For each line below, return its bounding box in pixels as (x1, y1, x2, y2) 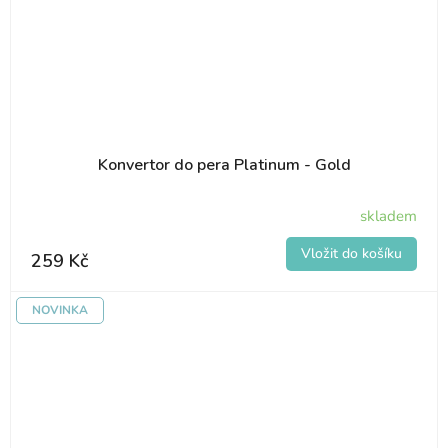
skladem (360, 205, 417, 226)
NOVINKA (32, 301, 88, 318)
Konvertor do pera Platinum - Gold (97, 153, 351, 176)
